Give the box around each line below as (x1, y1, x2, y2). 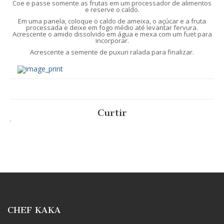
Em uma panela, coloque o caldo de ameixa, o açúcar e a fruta (18, 16, 206, 26)
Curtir (97, 107, 127, 119)
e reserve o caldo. (84, 5, 139, 14)
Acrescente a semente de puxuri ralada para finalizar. (30, 47, 194, 57)
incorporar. (95, 36, 129, 45)
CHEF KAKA (7, 205, 60, 215)
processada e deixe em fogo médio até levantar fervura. (26, 23, 198, 32)
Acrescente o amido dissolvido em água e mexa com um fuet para (12, 29, 212, 39)
